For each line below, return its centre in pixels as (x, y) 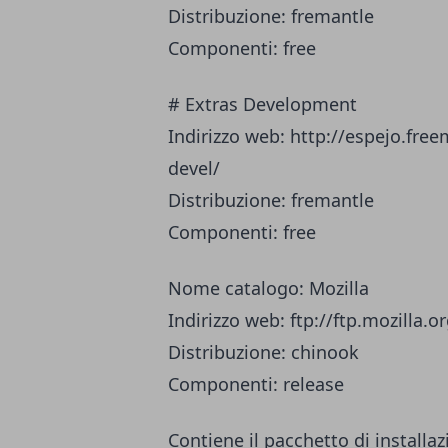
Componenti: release (256, 384)
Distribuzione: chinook (263, 352)
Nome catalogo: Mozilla (268, 288)
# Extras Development (262, 104)
